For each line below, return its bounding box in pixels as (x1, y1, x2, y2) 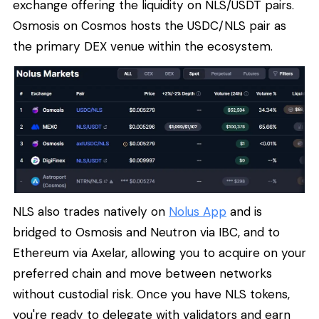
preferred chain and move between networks (13, 265, 272, 281)
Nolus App (169, 203, 226, 219)
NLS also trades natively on (13, 203, 169, 219)
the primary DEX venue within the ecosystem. (13, 38, 273, 54)
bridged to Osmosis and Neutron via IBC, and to (13, 224, 280, 240)
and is (226, 203, 262, 219)
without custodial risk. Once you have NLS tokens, (13, 286, 290, 302)
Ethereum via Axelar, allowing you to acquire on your (13, 244, 306, 261)
